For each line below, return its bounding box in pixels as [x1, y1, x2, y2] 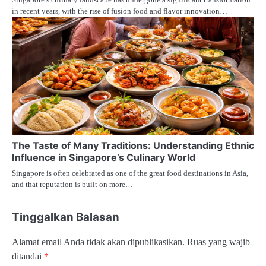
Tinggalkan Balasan [12, 210, 119, 224]
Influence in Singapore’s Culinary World [12, 151, 195, 163]
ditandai [12, 251, 44, 261]
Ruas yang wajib [187, 237, 250, 247]
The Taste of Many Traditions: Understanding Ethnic [12, 139, 254, 151]
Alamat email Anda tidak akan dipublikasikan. [12, 237, 185, 247]
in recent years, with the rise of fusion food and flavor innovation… [12, 6, 227, 15]
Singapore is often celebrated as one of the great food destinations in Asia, [12, 168, 248, 178]
